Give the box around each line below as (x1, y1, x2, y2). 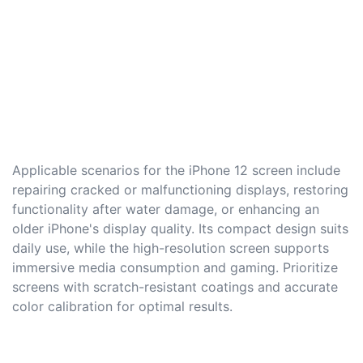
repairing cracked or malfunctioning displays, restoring (12, 181, 348, 199)
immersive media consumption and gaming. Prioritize (12, 259, 338, 276)
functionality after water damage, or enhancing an (12, 201, 319, 218)
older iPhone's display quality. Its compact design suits (12, 220, 348, 237)
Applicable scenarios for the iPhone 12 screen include (12, 162, 340, 179)
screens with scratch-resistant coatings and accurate (12, 279, 338, 296)
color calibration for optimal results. (12, 298, 233, 315)
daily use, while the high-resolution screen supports (12, 240, 329, 257)
